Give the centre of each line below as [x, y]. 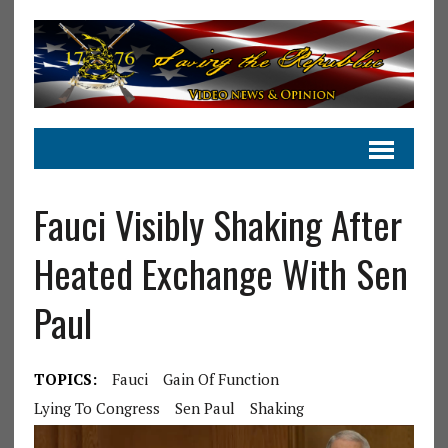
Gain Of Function [220, 378]
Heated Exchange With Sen [220, 272]
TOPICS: [65, 378]
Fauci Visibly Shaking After [217, 223]
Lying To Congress [96, 407]
